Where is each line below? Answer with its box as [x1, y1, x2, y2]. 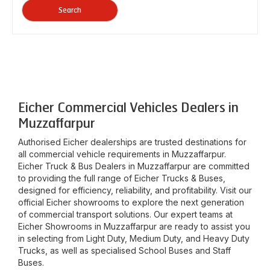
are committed [190, 161, 250, 171]
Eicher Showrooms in [18, 221, 104, 231]
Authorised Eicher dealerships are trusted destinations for [18, 137, 246, 147]
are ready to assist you [157, 221, 250, 231]
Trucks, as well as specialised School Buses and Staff [18, 245, 231, 256]
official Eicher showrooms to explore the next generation [18, 197, 244, 207]
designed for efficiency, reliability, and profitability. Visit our [18, 185, 252, 195]
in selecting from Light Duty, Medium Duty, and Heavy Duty [18, 233, 250, 243]
